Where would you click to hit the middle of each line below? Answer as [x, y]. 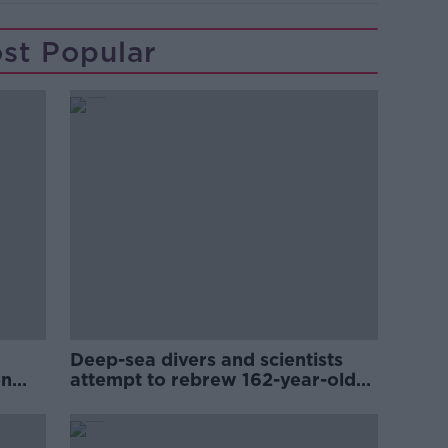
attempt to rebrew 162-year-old [213, 380]
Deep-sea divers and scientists [207, 360]
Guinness [111, 400]
